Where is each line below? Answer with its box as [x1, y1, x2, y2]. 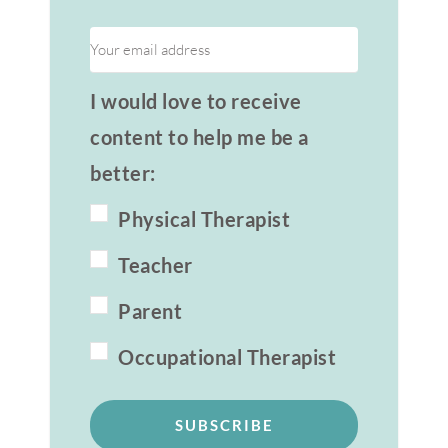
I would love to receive [90, 88, 302, 113]
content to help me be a [90, 124, 309, 149]
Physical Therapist [118, 206, 290, 231]
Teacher [118, 252, 193, 277]
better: [90, 160, 156, 185]
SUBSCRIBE [174, 415, 274, 434]
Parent [118, 298, 182, 323]
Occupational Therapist [118, 344, 336, 369]
